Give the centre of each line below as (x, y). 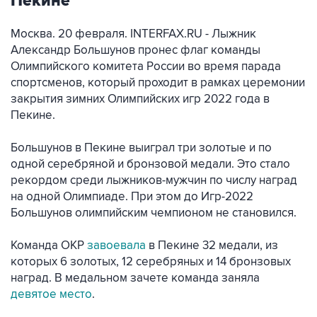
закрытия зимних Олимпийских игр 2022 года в (140, 99)
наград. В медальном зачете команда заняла (135, 278)
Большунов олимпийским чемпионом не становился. (154, 213)
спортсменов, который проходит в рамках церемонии (158, 83)
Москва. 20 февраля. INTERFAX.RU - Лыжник (133, 34)
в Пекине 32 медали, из (212, 246)
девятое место (51, 294)
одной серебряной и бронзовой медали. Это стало (150, 164)
